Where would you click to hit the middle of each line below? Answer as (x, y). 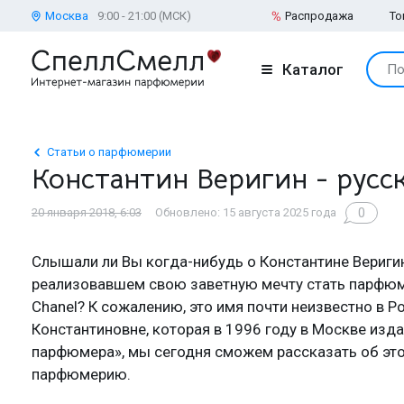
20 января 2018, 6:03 (87, 212)
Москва (67, 16)
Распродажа (319, 16)
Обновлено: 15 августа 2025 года (246, 212)
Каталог (313, 69)
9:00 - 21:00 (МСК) (144, 16)
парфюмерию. (81, 374)
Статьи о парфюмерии (109, 152)
